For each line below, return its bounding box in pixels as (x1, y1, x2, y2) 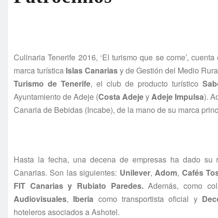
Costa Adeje (98, 91, 144, 103)
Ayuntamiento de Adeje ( (14, 91, 98, 103)
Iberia (73, 193, 94, 205)
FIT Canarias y (14, 180, 73, 192)
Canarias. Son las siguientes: (14, 167, 120, 179)
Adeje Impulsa (151, 91, 204, 103)
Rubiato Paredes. (76, 180, 148, 192)
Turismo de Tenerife (14, 78, 91, 90)
